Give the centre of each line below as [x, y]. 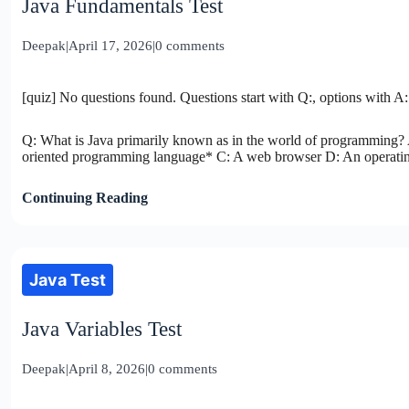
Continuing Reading [85, 197]
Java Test [68, 279]
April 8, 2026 [107, 368]
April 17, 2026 [110, 45]
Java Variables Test [102, 329]
